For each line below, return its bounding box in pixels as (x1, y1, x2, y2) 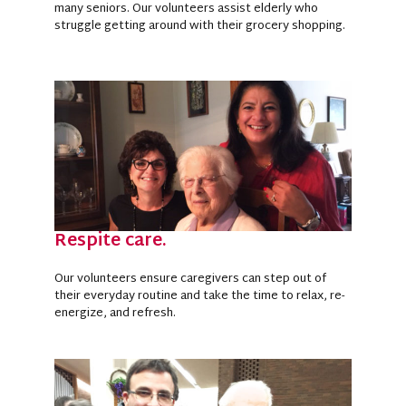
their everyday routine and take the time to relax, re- (54, 285, 344, 307)
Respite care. (54, 225, 167, 257)
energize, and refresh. (54, 302, 176, 324)
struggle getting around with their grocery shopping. (54, 14, 345, 37)
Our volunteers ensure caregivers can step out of (54, 267, 326, 290)
